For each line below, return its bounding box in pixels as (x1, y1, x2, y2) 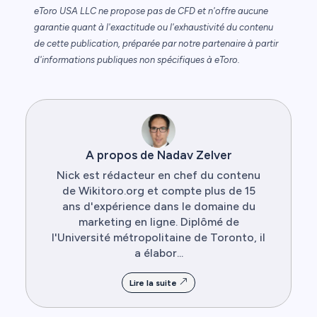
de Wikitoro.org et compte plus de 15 (62, 183, 255, 197)
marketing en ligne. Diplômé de (78, 214, 239, 229)
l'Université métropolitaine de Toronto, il (52, 230, 265, 244)
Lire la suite (129, 277, 179, 288)
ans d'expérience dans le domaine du (62, 199, 255, 213)
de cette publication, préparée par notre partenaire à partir (34, 38, 278, 49)
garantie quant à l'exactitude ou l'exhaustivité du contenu (34, 21, 273, 33)
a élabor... (134, 246, 183, 260)
